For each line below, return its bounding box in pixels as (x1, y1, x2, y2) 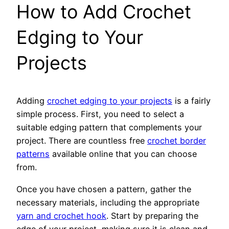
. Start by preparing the (106, 210, 198, 221)
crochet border (147, 135, 206, 146)
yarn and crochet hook (16, 210, 106, 221)
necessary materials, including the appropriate (16, 197, 199, 208)
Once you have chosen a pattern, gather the (16, 184, 191, 194)
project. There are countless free (16, 135, 147, 146)
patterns (16, 149, 50, 159)
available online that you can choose (50, 149, 197, 159)
